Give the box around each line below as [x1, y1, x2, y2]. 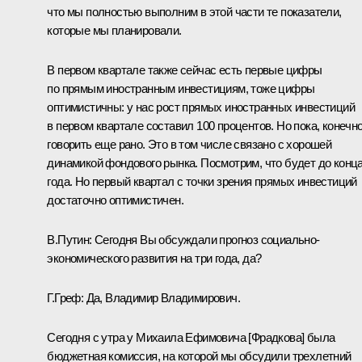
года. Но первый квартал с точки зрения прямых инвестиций [47, 175, 357, 189]
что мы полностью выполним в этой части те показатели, [47, 5, 342, 19]
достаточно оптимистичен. [47, 193, 183, 208]
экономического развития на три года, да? [47, 251, 262, 266]
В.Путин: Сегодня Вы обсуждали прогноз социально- [47, 233, 320, 247]
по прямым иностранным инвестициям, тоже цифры [47, 82, 315, 96]
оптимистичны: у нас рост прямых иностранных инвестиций [47, 100, 355, 115]
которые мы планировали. [47, 23, 182, 38]
